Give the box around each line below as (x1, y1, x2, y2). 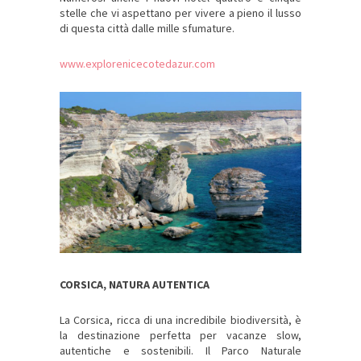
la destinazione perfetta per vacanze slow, (60, 328, 301, 343)
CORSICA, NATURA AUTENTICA (60, 277, 212, 293)
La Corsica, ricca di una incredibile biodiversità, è (60, 313, 301, 328)
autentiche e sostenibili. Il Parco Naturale (60, 343, 301, 359)
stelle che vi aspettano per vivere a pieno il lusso (60, 6, 301, 21)
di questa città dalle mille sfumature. (60, 21, 234, 36)
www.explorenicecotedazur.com (60, 56, 215, 72)
